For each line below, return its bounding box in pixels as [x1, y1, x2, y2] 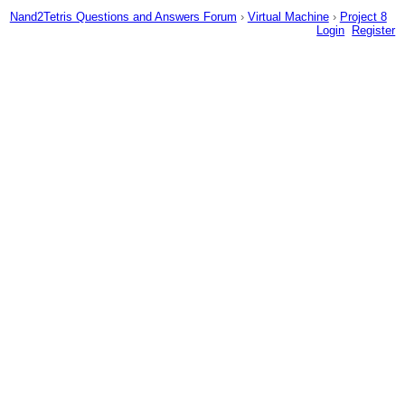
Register [352, 23, 396, 37]
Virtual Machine [247, 9, 329, 24]
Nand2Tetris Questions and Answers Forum [9, 9, 237, 24]
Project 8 [339, 9, 387, 24]
